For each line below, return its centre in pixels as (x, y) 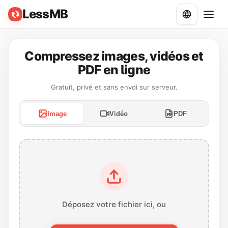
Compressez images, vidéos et (114, 56)
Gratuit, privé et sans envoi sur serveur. (114, 87)
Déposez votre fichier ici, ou (114, 204)
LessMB (45, 14)
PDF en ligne (114, 70)
